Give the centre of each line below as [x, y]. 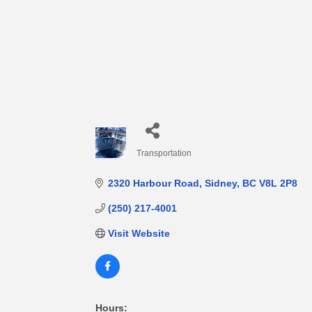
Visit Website [139, 234]
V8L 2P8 [278, 184]
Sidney [220, 184]
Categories [160, 163]
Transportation [164, 154]
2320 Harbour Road [153, 184]
